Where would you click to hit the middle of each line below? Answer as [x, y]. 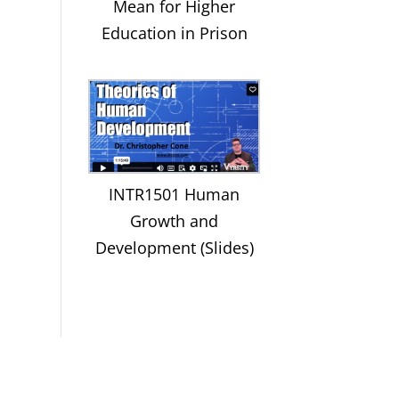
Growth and [175, 220]
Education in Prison [174, 33]
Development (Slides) [174, 247]
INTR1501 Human [175, 194]
